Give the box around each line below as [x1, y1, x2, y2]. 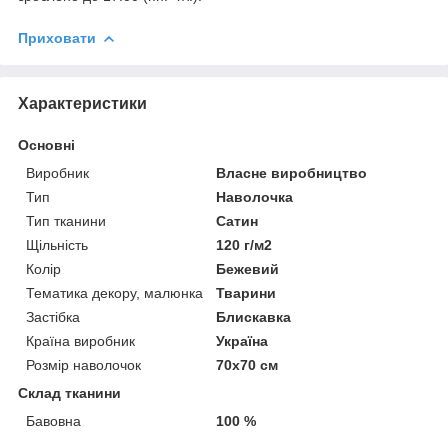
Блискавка [216, 308, 292, 325]
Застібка [26, 308, 80, 325]
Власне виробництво [216, 164, 368, 181]
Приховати [18, 29, 96, 46]
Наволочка [216, 188, 294, 205]
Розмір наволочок [26, 356, 141, 373]
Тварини [216, 284, 277, 301]
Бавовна [26, 412, 81, 429]
